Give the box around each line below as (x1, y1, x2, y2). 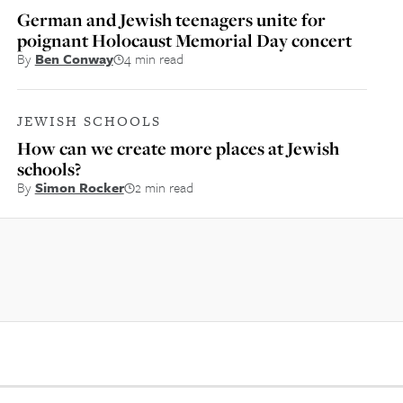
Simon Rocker (34, 177, 124, 197)
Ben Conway (34, 49, 113, 68)
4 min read (123, 49, 184, 68)
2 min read (134, 177, 193, 197)
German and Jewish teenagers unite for (16, 7, 326, 31)
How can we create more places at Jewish (16, 136, 339, 160)
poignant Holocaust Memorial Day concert (16, 28, 352, 52)
